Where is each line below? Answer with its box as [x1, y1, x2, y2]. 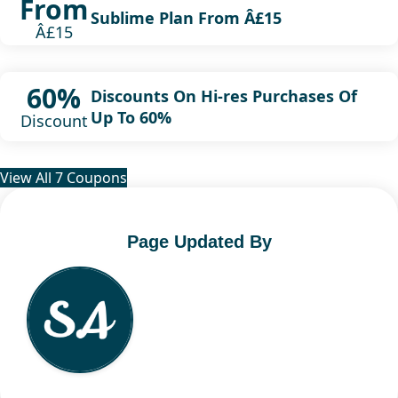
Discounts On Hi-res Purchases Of [90, 84, 357, 107]
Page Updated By [126, 231, 272, 251]
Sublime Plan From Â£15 [90, 6, 282, 28]
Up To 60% [90, 106, 171, 128]
